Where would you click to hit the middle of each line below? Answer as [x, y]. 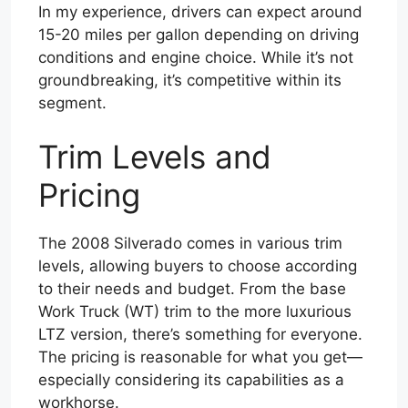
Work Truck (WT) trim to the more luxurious [195, 312]
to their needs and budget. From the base [192, 289]
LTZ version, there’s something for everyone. [200, 335]
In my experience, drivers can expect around [200, 11]
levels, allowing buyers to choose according [198, 266]
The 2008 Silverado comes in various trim [190, 244]
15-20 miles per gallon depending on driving [199, 34]
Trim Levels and [155, 157]
